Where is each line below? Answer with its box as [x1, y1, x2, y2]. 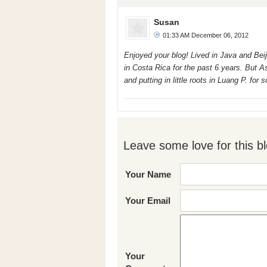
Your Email [125, 195, 170, 206]
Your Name [125, 169, 171, 180]
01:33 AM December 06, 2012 [163, 32, 249, 39]
